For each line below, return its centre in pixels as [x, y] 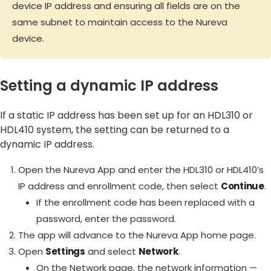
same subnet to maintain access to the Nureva [120, 22]
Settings [65, 252]
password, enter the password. [106, 219]
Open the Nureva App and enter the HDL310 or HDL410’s [141, 170]
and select [112, 252]
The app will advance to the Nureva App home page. [137, 235]
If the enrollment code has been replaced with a [145, 203]
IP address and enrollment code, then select [119, 186]
